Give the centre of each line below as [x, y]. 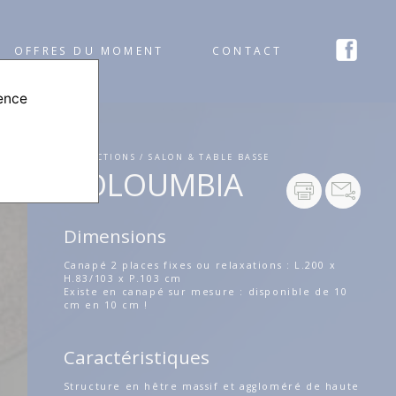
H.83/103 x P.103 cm [123, 278]
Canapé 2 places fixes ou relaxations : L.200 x [200, 265]
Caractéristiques [136, 357]
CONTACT [247, 51]
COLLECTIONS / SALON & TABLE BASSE [167, 156]
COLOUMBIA [153, 184]
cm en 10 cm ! [106, 305]
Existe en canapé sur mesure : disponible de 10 [206, 291]
